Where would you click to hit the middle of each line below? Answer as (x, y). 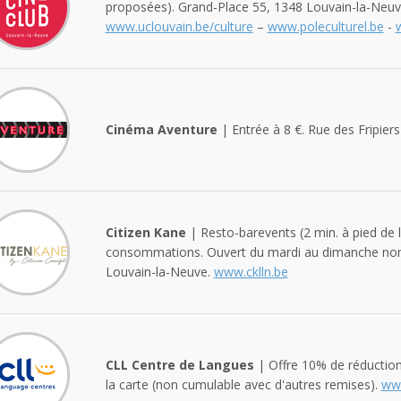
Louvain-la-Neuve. (159, 271)
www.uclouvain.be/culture (179, 26)
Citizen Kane (145, 232)
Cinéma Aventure (161, 129)
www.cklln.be (251, 271)
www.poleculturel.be (325, 26)
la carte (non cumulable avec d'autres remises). (243, 384)
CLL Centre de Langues (179, 364)
